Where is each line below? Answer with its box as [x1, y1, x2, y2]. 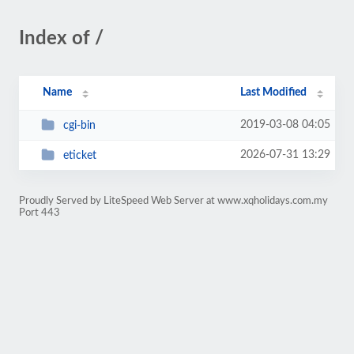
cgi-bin [62, 119, 96, 131]
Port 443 [19, 208, 60, 217]
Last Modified [240, 87, 307, 98]
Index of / [19, 29, 104, 48]
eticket [62, 149, 96, 161]
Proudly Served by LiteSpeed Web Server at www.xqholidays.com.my [19, 196, 328, 205]
